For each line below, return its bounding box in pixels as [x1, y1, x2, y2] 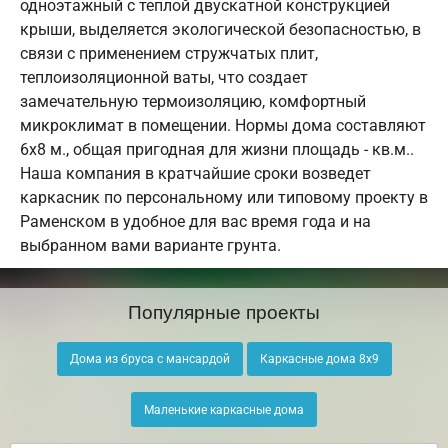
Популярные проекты [128, 297, 320, 324]
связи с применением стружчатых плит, [20, 44, 318, 63]
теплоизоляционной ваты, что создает [20, 68, 308, 87]
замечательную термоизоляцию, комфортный [20, 92, 366, 111]
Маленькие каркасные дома [144, 402, 304, 417]
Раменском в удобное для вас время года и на [20, 212, 371, 231]
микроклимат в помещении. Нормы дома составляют [20, 116, 426, 135]
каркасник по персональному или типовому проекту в [20, 188, 428, 207]
